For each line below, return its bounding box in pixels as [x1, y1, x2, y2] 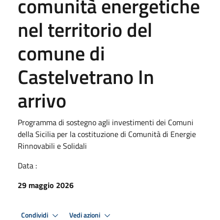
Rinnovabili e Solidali [18, 140, 87, 152]
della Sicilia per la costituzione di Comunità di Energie [18, 128, 196, 140]
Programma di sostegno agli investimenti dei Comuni [18, 116, 193, 128]
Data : [18, 160, 37, 171]
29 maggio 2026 [18, 179, 74, 191]
